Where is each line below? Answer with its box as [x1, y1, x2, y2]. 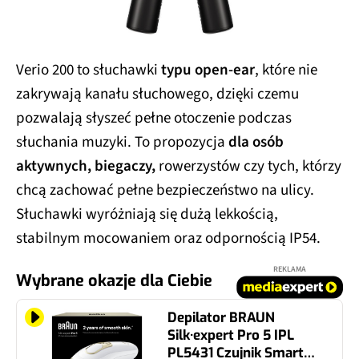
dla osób [228, 131, 284, 153]
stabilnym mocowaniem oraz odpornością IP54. [16, 227, 321, 249]
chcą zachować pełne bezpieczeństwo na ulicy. [16, 179, 314, 201]
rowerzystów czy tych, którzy [159, 155, 341, 177]
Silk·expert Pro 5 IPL [167, 325, 294, 345]
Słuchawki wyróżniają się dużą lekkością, [16, 203, 278, 225]
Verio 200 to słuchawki [16, 58, 161, 81]
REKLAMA [273, 263, 306, 275]
